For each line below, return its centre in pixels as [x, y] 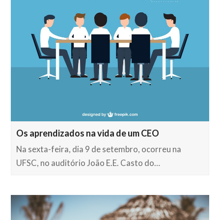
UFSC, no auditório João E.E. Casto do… [88, 163]
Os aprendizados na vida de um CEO [88, 133]
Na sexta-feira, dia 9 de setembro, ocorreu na [99, 149]
